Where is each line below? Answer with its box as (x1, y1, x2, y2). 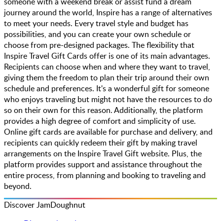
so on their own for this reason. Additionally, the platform (4, 105, 203, 116)
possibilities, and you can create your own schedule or (4, 29, 191, 40)
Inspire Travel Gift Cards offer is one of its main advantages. (4, 50, 210, 62)
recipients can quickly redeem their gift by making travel (4, 137, 197, 148)
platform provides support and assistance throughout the (4, 159, 202, 170)
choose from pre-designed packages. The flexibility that (4, 39, 194, 51)
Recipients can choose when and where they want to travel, (4, 61, 210, 73)
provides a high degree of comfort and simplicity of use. (4, 115, 196, 127)
